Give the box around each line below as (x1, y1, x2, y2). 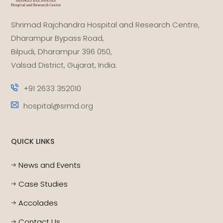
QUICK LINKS (11, 136, 55, 147)
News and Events (18, 160, 81, 171)
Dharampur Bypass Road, (11, 33, 105, 44)
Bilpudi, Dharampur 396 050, (11, 46, 112, 57)
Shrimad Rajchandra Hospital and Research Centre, (11, 19, 200, 30)
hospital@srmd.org (23, 101, 94, 111)
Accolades (18, 198, 58, 209)
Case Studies (18, 179, 68, 190)
